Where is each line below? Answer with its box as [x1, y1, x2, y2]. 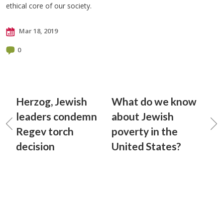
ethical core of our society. [6, 1, 92, 10]
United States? [111, 140, 181, 152]
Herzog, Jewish [16, 95, 87, 108]
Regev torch [16, 125, 74, 137]
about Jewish [111, 110, 174, 122]
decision [16, 140, 55, 152]
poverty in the [111, 125, 178, 137]
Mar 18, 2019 [17, 26, 58, 35]
